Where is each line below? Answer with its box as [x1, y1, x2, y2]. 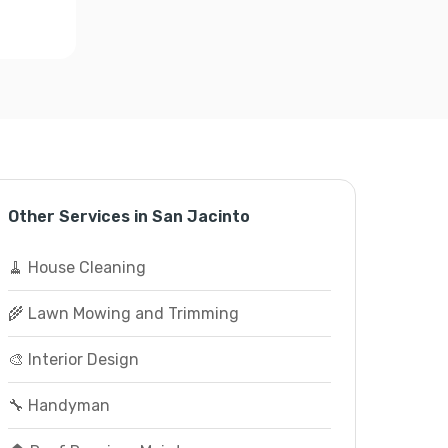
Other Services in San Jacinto [7, 207, 250, 226]
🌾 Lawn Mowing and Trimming [7, 304, 239, 323]
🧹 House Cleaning [7, 258, 146, 277]
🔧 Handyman [7, 396, 110, 415]
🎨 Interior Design [7, 350, 139, 369]
